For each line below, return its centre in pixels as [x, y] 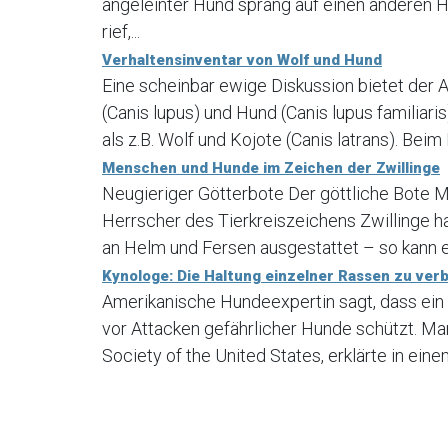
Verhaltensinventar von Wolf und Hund [242, 59]
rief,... [121, 31]
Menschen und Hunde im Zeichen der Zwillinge [271, 167]
